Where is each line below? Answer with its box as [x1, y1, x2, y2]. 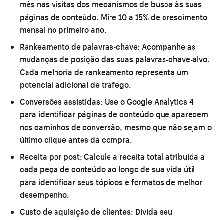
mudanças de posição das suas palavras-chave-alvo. [20, 54, 210, 64]
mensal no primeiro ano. [20, 24, 107, 35]
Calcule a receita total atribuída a [82, 151, 205, 162]
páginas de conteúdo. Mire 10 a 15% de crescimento [20, 11, 207, 22]
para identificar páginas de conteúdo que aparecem [20, 109, 208, 119]
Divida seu [133, 206, 172, 217]
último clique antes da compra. [20, 134, 132, 145]
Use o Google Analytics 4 [103, 96, 194, 107]
